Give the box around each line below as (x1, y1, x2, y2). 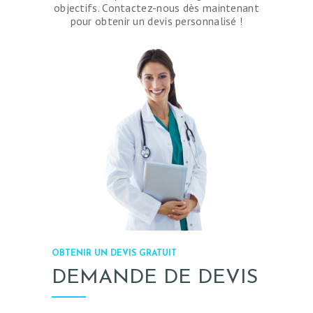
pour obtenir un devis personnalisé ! (70, 13, 243, 28)
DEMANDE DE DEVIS (52, 268, 258, 289)
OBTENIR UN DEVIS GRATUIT (52, 249, 177, 258)
